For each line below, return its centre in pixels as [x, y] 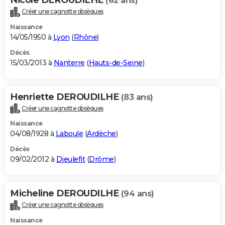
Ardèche [101, 134]
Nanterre [69, 63]
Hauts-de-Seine [116, 63]
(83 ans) [137, 97]
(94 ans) [137, 194]
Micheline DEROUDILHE [66, 194]
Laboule [69, 134]
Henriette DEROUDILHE [66, 97]
